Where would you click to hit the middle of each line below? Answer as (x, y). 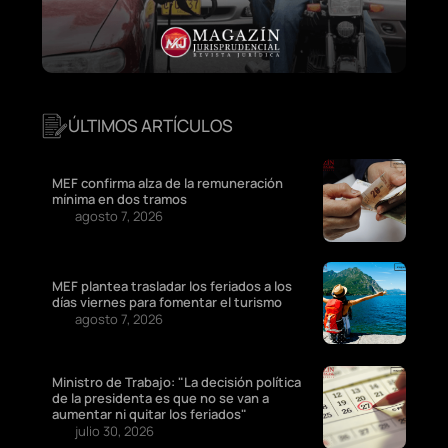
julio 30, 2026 (114, 431)
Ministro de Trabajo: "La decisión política (176, 382)
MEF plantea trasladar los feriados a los (172, 285)
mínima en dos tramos (121, 199)
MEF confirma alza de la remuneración (167, 183)
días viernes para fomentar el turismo (167, 301)
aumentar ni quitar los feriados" (149, 414)
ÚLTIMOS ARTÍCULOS (150, 125)
